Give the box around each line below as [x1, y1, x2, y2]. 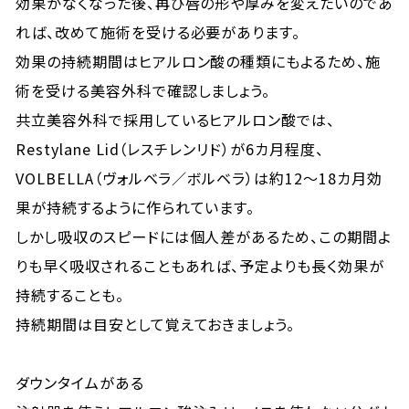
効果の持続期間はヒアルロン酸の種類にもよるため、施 [16, 50, 382, 72]
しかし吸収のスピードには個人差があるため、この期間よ [16, 225, 392, 247]
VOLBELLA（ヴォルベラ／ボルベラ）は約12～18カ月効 [16, 167, 383, 189]
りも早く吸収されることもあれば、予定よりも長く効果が [16, 255, 384, 277]
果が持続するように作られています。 [16, 196, 256, 218]
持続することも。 [16, 284, 124, 306]
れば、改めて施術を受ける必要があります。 [16, 21, 301, 43]
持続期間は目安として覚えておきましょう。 [16, 313, 296, 335]
